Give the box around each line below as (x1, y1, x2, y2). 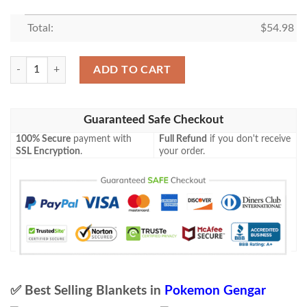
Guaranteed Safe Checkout (84, 114, 223, 126)
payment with (71, 134, 132, 145)
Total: (27, 22, 53, 34)
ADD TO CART (93, 64, 171, 75)
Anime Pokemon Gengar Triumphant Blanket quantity (10, 58, 235, 69)
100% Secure (16, 134, 71, 145)
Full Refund (159, 134, 208, 145)
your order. (159, 147, 206, 157)
